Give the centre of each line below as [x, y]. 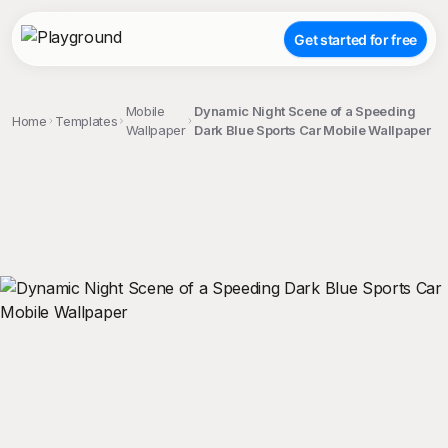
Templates [86, 120]
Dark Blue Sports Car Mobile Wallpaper [312, 130]
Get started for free [355, 39]
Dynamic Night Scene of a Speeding [305, 111]
